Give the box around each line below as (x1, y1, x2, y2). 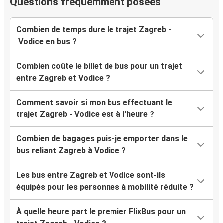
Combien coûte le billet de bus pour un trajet (16, 61, 182, 71)
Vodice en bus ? (16, 37, 77, 47)
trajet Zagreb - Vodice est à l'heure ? (16, 110, 154, 119)
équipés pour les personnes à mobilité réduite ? (16, 182, 194, 192)
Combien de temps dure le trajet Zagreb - (16, 25, 171, 35)
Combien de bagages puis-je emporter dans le (16, 134, 188, 144)
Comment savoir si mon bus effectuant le (16, 98, 172, 108)
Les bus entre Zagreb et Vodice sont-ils (16, 170, 165, 180)
